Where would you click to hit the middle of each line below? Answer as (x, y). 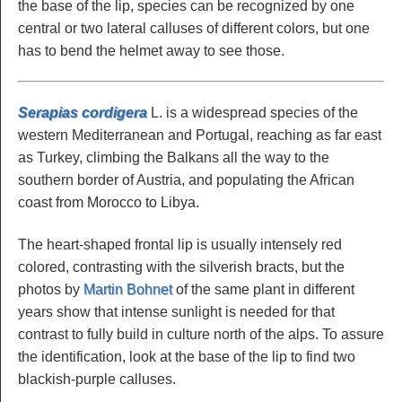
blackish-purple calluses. (97, 379)
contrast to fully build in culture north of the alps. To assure (201, 334)
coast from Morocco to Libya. (109, 203)
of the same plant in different (263, 289)
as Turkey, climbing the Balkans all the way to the (174, 158)
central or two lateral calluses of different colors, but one (194, 28)
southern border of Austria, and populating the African (186, 180)
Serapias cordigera (83, 113)
